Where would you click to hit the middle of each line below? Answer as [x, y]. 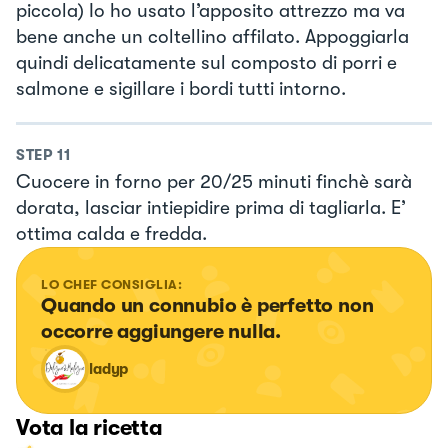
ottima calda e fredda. [111, 233]
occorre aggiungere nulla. [161, 331]
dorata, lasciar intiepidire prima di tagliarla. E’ [211, 207]
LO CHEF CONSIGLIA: [112, 284]
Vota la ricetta [89, 427]
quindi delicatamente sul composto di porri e [206, 63]
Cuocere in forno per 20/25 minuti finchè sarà [214, 181]
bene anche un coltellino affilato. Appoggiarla [212, 37]
